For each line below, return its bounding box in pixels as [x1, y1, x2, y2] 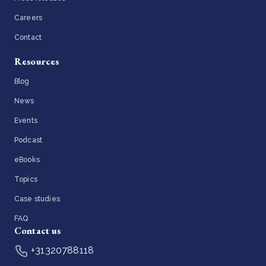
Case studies [14, 194, 60, 203]
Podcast [14, 135, 43, 144]
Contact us [14, 224, 61, 237]
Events [14, 116, 37, 125]
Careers [14, 13, 43, 22]
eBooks [14, 155, 40, 164]
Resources [14, 55, 59, 68]
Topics [14, 175, 37, 183]
